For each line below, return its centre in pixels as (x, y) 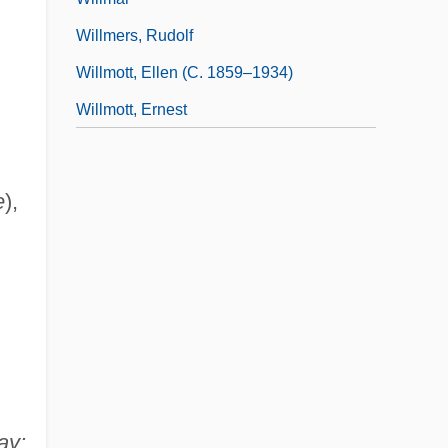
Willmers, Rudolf (134, 35)
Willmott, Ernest (131, 109)
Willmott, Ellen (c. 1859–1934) (184, 72)
